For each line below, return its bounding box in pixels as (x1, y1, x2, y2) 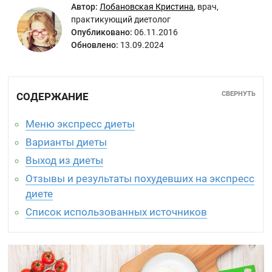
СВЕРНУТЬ (221, 90, 256, 98)
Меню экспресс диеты (25, 118, 135, 130)
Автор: (71, 2, 98, 12)
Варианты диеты (25, 136, 107, 148)
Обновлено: (71, 40, 119, 50)
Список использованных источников (25, 206, 208, 218)
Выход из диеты (25, 154, 104, 166)
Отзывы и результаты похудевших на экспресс (25, 172, 255, 185)
